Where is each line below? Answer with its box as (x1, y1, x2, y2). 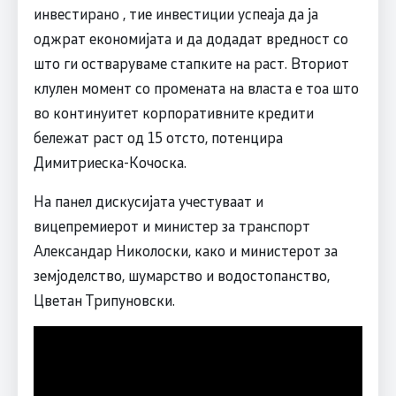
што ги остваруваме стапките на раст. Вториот (33, 52, 349, 72)
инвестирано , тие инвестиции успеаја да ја (33, 3, 318, 23)
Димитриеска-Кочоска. (33, 151, 187, 171)
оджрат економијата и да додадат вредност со (33, 27, 348, 48)
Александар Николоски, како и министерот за (33, 240, 338, 260)
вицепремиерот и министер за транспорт (33, 215, 310, 235)
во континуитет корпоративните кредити (33, 102, 314, 122)
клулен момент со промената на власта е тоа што (33, 77, 359, 97)
